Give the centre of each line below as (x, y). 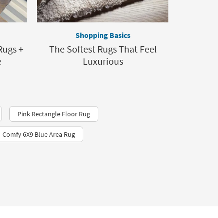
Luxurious (103, 61)
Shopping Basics (103, 35)
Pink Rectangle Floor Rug (54, 114)
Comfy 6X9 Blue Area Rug (39, 134)
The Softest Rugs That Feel (103, 49)
